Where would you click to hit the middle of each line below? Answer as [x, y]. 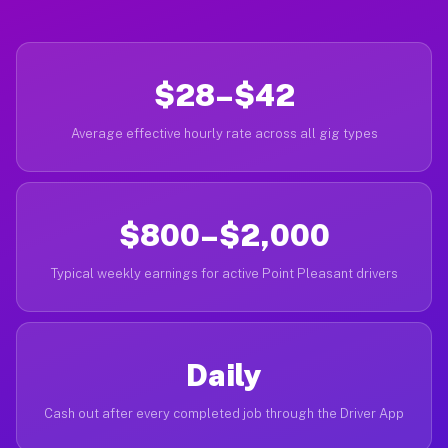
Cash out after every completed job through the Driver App [224, 413]
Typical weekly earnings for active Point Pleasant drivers [224, 273]
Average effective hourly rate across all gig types [224, 133]
